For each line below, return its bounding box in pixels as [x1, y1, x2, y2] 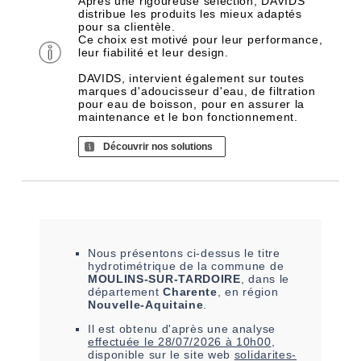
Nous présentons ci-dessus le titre [87, 247, 280, 259]
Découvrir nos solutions [102, 141, 213, 152]
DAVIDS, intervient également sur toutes [77, 72, 305, 85]
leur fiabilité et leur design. [77, 46, 229, 59]
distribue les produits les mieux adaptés [77, 7, 302, 20]
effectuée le [87, 335, 158, 348]
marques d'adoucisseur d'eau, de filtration [77, 85, 316, 98]
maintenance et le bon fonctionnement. [77, 110, 298, 123]
